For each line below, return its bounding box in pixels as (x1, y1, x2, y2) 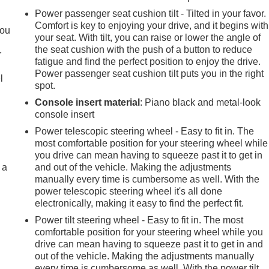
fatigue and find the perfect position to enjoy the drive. (35, 56, 261, 67)
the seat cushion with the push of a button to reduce (35, 44, 253, 55)
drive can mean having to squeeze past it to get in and (35, 238, 264, 249)
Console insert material (35, 97, 141, 107)
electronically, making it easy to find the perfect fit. (35, 198, 244, 208)
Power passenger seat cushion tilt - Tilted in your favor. (35, 8, 267, 19)
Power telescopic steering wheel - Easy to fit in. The (35, 125, 255, 136)
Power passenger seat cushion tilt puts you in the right (35, 68, 264, 79)
